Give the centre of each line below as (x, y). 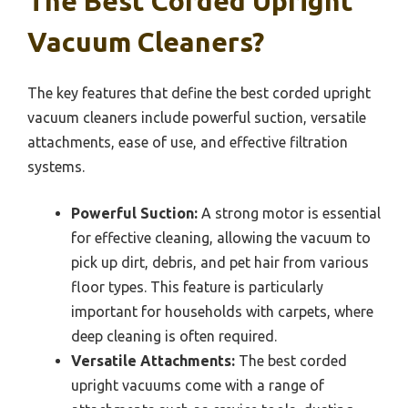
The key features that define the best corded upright (199, 93)
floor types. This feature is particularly (197, 287)
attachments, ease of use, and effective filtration (188, 143)
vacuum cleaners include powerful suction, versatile (197, 118)
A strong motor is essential (289, 214)
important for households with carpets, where (222, 312)
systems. (56, 167)
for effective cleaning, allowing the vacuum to (221, 238)
